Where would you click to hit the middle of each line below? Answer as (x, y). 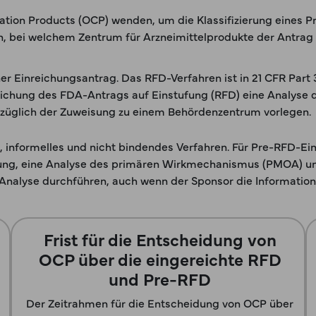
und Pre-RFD (160, 278)
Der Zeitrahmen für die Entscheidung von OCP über (160, 303)
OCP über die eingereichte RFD (160, 259)
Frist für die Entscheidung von (160, 239)
